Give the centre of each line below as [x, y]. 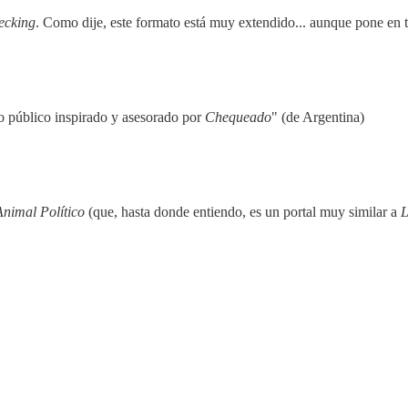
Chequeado [238, 117]
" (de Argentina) [318, 117]
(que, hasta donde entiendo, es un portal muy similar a [243, 212]
